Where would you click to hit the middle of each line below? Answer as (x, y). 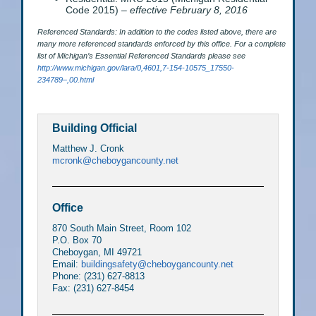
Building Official (95, 128)
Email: (67, 265)
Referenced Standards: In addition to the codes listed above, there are (157, 32)
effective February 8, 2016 (189, 10)
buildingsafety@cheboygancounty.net (157, 265)
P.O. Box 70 (77, 241)
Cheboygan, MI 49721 (97, 253)
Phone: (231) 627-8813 (98, 276)
